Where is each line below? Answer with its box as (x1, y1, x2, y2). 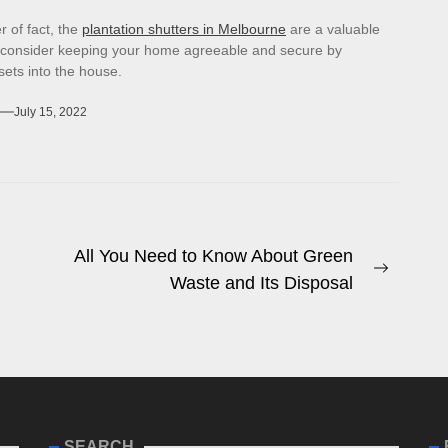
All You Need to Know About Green (73, 246, 353, 267)
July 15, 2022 (14, 105, 87, 120)
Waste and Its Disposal (169, 273, 353, 294)
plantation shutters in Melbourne (82, 21, 286, 38)
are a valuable (286, 21, 380, 38)
